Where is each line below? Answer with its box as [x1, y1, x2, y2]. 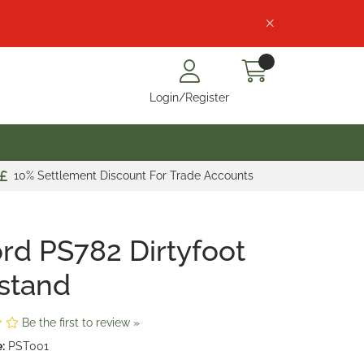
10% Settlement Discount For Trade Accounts [14, 169, 253, 182]
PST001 [7, 340, 49, 353]
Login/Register [149, 91, 229, 104]
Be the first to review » [21, 316, 140, 329]
